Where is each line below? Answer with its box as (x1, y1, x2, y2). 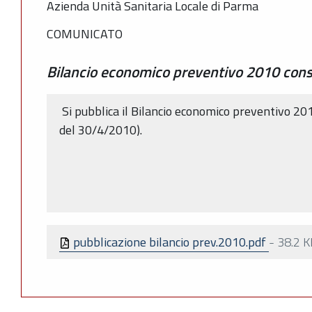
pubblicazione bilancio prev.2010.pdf (70, 232, 269, 251)
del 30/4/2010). (59, 120, 142, 139)
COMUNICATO (47, 24, 123, 43)
